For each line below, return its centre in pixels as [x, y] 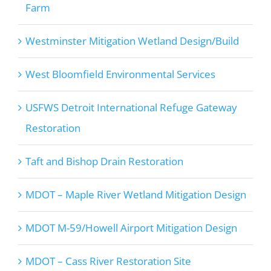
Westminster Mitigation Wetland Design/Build [132, 41]
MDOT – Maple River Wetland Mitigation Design [135, 195]
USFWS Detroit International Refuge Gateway [131, 108]
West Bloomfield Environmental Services [120, 74]
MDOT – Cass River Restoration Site [108, 261]
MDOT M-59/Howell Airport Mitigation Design [131, 228]
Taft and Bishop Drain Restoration [104, 162]
